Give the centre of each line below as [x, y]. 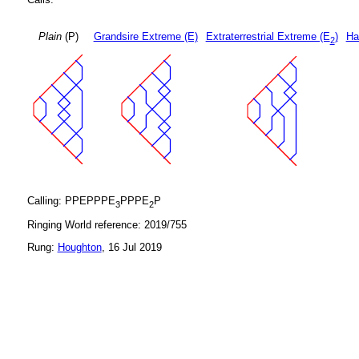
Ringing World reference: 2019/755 [107, 225]
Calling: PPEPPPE [71, 201]
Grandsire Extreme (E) [145, 37]
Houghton [79, 248]
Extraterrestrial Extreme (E [268, 37]
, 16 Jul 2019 [131, 248]
